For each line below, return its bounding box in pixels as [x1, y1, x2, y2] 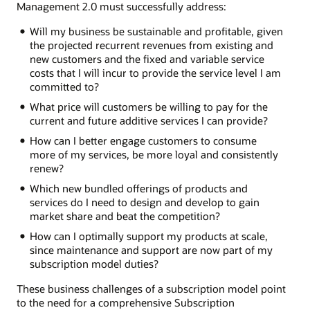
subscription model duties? [29, 256, 158, 271]
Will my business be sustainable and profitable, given [29, 24, 283, 39]
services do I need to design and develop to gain [29, 195, 259, 210]
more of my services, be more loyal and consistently [29, 147, 278, 162]
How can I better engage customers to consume [29, 134, 257, 148]
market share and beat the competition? [29, 209, 220, 224]
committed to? [29, 80, 99, 94]
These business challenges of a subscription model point [17, 282, 286, 296]
